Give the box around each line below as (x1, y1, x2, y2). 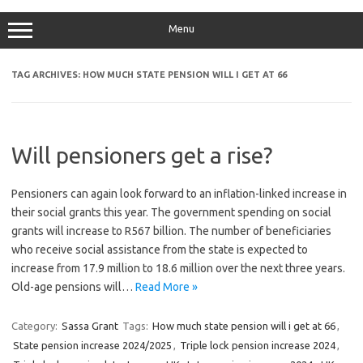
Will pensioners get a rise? (11, 143, 272, 168)
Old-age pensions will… (11, 280, 135, 293)
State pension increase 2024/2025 (13, 340, 172, 351)
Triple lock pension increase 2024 (180, 340, 335, 351)
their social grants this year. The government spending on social (11, 206, 331, 219)
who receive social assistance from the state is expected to (11, 243, 308, 256)
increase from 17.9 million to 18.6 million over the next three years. (11, 262, 345, 275)
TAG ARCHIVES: (11, 70, 83, 79)
